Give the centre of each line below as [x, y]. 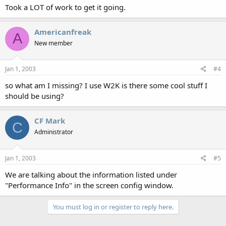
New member [53, 43]
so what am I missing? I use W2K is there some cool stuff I [106, 85]
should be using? [35, 96]
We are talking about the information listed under [91, 174]
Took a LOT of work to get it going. [65, 7]
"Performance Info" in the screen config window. [89, 185]
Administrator [54, 132]
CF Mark [50, 121]
